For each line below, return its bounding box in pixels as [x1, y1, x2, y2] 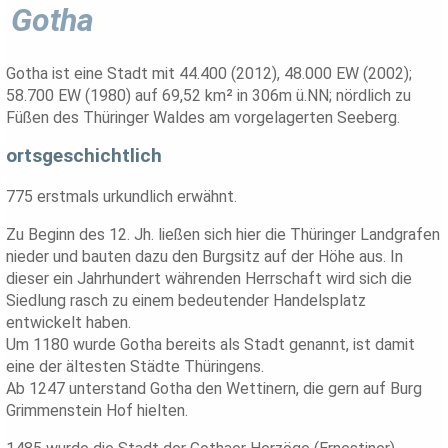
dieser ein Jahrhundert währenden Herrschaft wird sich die [6, 269, 413, 289]
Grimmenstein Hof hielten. [6, 401, 189, 421]
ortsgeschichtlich [6, 143, 163, 167]
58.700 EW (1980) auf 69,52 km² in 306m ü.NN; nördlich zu [6, 85, 412, 105]
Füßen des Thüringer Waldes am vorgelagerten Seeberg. [6, 107, 401, 127]
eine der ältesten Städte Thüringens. [6, 357, 265, 377]
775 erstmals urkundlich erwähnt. [6, 187, 238, 207]
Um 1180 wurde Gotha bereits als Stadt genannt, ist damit [6, 335, 416, 355]
